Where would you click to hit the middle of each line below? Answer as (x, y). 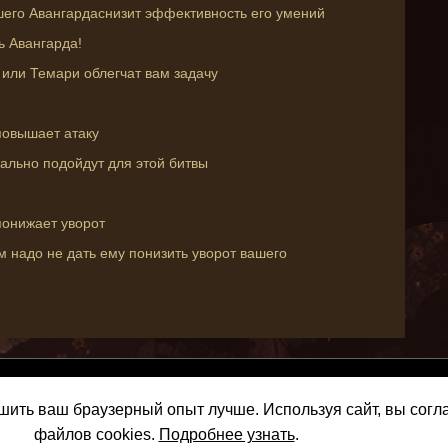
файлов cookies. (96, 434)
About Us (333, 406)
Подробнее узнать (226, 434)
